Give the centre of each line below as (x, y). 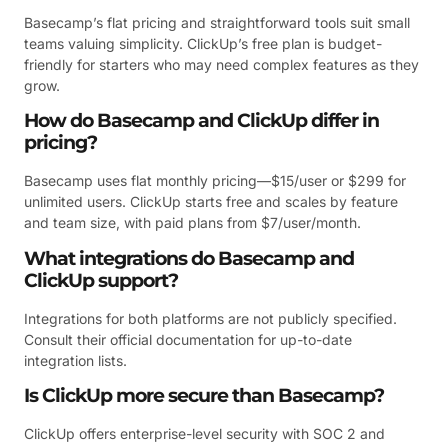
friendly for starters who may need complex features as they (221, 64)
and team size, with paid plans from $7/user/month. (192, 223)
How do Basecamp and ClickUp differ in (201, 121)
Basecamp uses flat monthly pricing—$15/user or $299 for (215, 181)
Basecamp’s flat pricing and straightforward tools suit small (217, 22)
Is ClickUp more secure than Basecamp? (204, 396)
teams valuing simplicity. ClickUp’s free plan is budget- (203, 43)
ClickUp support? (101, 280)
